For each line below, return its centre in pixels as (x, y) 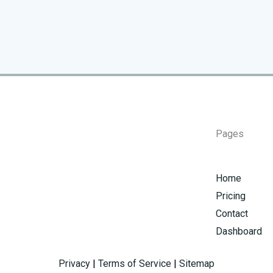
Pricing (231, 196)
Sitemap (197, 263)
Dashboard (239, 232)
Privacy (74, 263)
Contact (232, 214)
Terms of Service (135, 263)
